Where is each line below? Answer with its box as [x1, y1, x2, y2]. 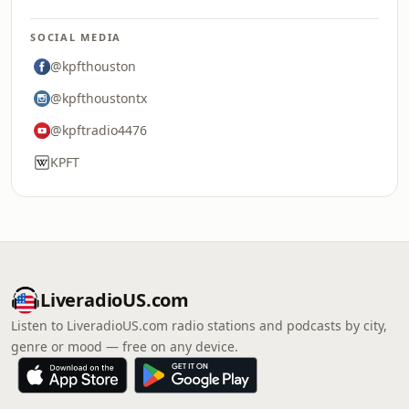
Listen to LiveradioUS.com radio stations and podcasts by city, [11, 317, 387, 334]
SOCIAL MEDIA [30, 30, 122, 44]
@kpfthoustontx [50, 89, 147, 107]
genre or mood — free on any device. [11, 338, 238, 355]
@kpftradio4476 [50, 121, 147, 139]
